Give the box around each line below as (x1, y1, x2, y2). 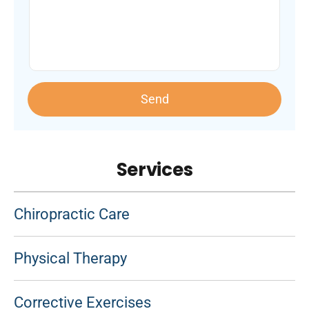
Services (116, 157, 193, 183)
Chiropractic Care (14, 206, 130, 223)
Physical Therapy (14, 250, 127, 268)
